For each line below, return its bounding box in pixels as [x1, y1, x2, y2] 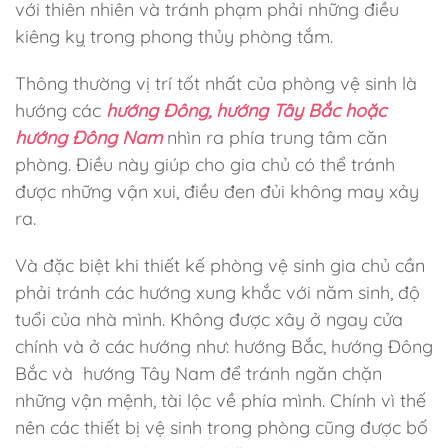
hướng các [15, 99, 106, 122]
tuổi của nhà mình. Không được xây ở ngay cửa [15, 308, 403, 331]
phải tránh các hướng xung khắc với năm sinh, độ [15, 281, 420, 304]
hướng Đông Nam [15, 126, 162, 149]
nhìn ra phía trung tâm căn [162, 126, 387, 149]
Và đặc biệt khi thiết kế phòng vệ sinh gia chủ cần [15, 254, 425, 277]
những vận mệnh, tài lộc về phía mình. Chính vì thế [15, 389, 426, 412]
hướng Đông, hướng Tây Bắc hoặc [106, 99, 386, 122]
